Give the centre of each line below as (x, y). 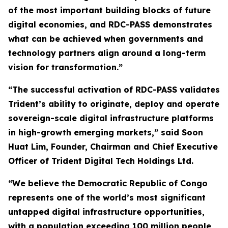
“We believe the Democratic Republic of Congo (108, 183)
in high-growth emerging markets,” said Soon (106, 133)
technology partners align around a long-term (107, 53)
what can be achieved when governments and (106, 39)
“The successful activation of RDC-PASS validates (114, 90)
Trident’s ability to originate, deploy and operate (114, 104)
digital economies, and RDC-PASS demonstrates (110, 25)
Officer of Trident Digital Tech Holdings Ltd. (101, 161)
